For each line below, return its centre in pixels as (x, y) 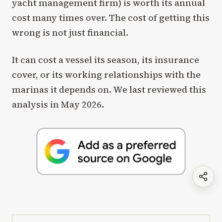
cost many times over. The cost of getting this (111, 18)
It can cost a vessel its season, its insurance (106, 60)
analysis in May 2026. (58, 105)
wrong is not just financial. (70, 33)
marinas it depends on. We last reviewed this (109, 90)
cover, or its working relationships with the (106, 75)
